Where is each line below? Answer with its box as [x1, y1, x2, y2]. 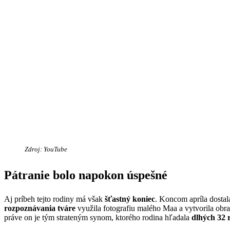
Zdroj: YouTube [25, 145, 67, 153]
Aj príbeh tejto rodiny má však [4, 194, 105, 203]
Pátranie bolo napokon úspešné [4, 168, 167, 182]
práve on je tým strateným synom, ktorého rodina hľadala [4, 213, 191, 222]
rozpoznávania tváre [4, 203, 75, 213]
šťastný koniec [105, 194, 155, 203]
